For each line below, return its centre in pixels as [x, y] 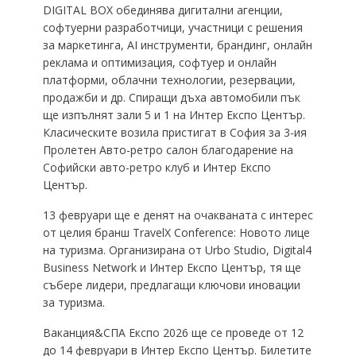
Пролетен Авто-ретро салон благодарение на [168, 149]
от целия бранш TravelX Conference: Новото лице [176, 232]
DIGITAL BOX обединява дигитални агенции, [163, 10]
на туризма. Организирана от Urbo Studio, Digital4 [177, 250]
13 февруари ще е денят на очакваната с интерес [178, 215]
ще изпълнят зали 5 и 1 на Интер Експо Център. [174, 114]
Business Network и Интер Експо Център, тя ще [172, 267]
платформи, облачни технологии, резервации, [169, 79]
